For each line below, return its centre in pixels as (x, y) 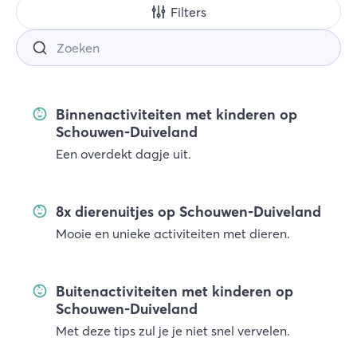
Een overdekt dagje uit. (124, 154)
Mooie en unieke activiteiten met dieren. (173, 233)
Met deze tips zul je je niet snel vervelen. (173, 331)
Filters (188, 12)
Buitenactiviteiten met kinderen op (175, 291)
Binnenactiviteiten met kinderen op (177, 114)
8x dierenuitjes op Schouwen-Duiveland (188, 212)
